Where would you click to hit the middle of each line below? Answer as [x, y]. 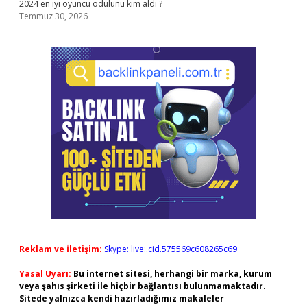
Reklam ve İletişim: [61, 249]
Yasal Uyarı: [45, 274]
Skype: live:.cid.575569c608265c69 [171, 249]
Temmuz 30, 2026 [53, 16]
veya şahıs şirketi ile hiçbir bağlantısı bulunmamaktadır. [143, 286]
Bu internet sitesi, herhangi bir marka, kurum [173, 274]
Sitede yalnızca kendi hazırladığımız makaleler [122, 298]
